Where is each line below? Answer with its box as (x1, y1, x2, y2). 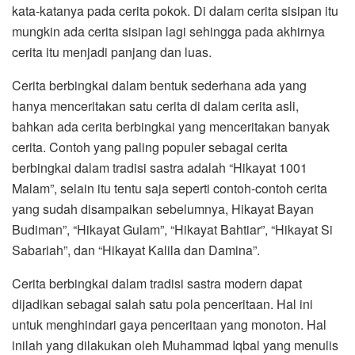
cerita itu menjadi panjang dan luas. (12, 42, 212, 61)
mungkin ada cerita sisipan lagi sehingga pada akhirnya (12, 21, 325, 40)
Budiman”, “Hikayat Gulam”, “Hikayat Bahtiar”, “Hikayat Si (12, 219, 333, 239)
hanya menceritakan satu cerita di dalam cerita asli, (12, 96, 299, 115)
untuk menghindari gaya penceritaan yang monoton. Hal (12, 315, 326, 334)
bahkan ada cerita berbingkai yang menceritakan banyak (12, 116, 330, 136)
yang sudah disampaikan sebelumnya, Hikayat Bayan (12, 199, 314, 218)
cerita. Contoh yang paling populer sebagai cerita (12, 137, 288, 156)
